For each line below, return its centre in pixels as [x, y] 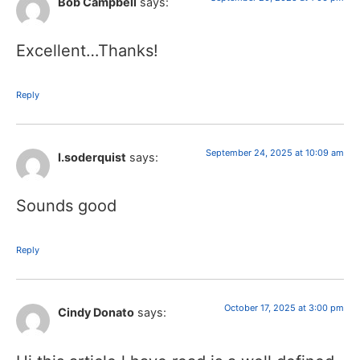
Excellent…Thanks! [87, 51]
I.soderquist [92, 157]
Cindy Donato [96, 313]
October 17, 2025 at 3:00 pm [284, 308]
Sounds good [66, 206]
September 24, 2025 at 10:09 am [275, 153]
